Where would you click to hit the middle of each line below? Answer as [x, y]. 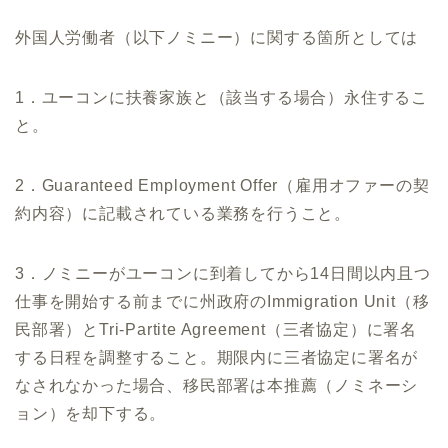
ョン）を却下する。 [91, 414]
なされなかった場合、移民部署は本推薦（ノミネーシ [217, 386]
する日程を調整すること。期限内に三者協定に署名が [217, 358]
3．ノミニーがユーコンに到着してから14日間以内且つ [223, 274]
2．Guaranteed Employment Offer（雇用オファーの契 [222, 186]
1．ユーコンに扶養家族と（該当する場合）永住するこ [221, 98]
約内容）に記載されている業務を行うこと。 [183, 214]
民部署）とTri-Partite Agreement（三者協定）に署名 [216, 330]
